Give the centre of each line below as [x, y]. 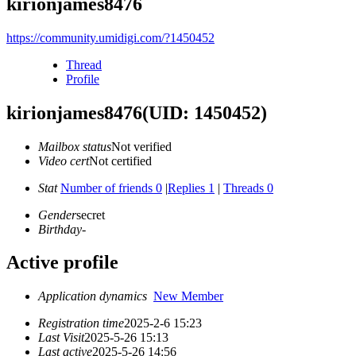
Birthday [60, 229]
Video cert [64, 161]
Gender [57, 215]
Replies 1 [191, 188]
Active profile [62, 263]
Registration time [81, 323]
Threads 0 [248, 188]
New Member [188, 296]
